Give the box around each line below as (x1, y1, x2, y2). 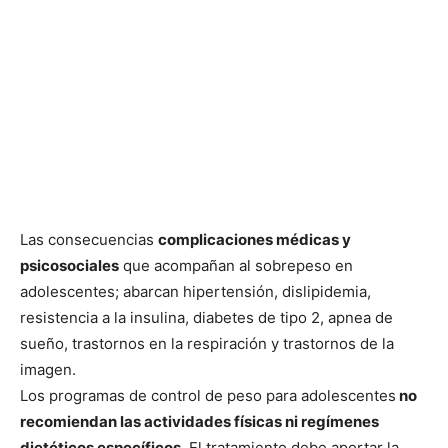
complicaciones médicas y (158, 230, 351, 250)
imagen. (20, 360, 76, 380)
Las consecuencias (20, 230, 158, 250)
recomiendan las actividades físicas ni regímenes (20, 412, 379, 432)
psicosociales (20, 256, 119, 276)
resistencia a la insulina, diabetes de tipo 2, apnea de (20, 308, 393, 328)
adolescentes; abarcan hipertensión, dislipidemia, (20, 282, 371, 302)
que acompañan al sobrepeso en (119, 256, 353, 276)
